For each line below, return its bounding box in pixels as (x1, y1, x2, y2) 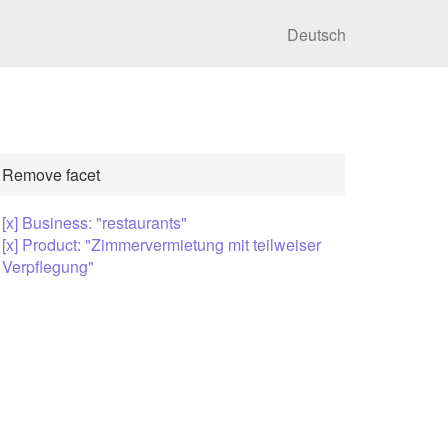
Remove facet (2, 163, 100, 186)
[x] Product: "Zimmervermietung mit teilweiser (2, 233, 321, 256)
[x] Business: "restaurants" (2, 211, 187, 234)
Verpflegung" (2, 255, 94, 278)
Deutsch (287, 23, 346, 46)
